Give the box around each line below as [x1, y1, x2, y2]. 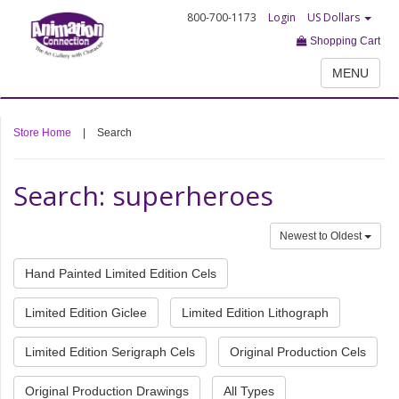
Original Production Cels [230, 345, 366, 359]
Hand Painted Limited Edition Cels [25, 266, 216, 281]
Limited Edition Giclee [25, 305, 147, 320]
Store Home [13, 126, 71, 139]
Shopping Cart [306, 35, 380, 47]
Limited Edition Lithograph [182, 305, 329, 320]
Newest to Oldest [280, 230, 364, 242]
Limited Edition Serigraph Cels [25, 345, 195, 359]
